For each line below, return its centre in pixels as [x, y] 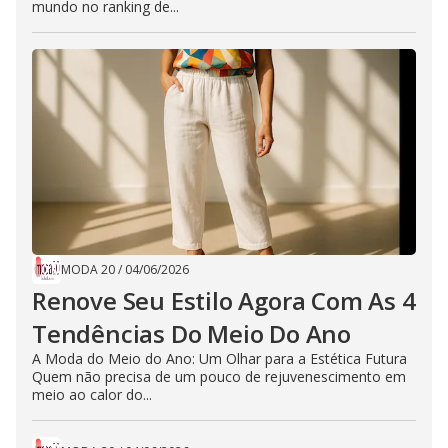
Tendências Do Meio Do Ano [191, 333]
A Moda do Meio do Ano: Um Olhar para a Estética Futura [219, 358]
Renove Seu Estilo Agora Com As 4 [224, 300]
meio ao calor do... [92, 394]
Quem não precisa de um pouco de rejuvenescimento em [219, 376]
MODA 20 [88, 269]
